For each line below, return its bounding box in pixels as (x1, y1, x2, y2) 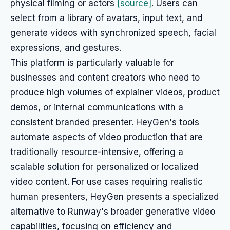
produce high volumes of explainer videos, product (10, 87, 220, 98)
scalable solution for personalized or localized (10, 162, 198, 172)
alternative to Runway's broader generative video (10, 206, 215, 217)
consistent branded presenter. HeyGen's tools (10, 117, 199, 127)
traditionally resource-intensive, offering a (10, 147, 183, 157)
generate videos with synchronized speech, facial (10, 28, 216, 38)
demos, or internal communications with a (10, 102, 183, 112)
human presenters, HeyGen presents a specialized (10, 191, 219, 202)
